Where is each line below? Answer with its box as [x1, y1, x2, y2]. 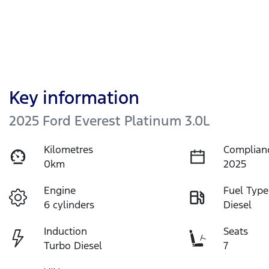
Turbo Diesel [44, 238, 103, 252]
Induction [44, 224, 88, 238]
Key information [9, 86, 139, 109]
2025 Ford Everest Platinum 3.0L [9, 112, 210, 129]
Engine [44, 183, 76, 197]
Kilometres [44, 142, 94, 156]
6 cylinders [44, 198, 95, 211]
